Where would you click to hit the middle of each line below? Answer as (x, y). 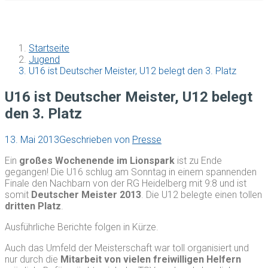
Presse (147, 139)
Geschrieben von (96, 139)
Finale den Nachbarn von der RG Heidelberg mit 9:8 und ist (126, 183)
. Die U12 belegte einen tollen (202, 194)
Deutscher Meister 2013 (86, 194)
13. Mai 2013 (32, 139)
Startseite (49, 48)
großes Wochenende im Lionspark (98, 160)
